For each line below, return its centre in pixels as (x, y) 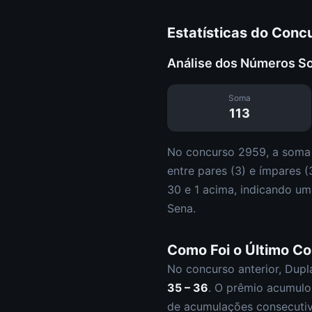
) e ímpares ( (275, 171)
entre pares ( (201, 171)
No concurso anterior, (226, 269)
